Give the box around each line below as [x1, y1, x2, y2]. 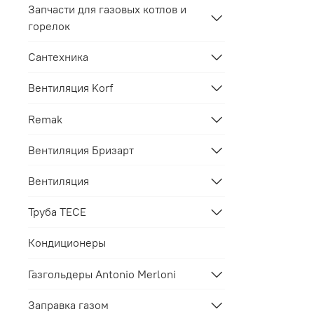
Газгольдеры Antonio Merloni [28, 266, 176, 281]
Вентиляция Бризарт [28, 142, 134, 157]
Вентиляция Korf [28, 81, 113, 95]
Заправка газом [28, 297, 109, 312]
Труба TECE [28, 205, 86, 219]
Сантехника [28, 50, 88, 64]
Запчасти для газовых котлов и [28, 2, 186, 16]
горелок [28, 19, 70, 33]
